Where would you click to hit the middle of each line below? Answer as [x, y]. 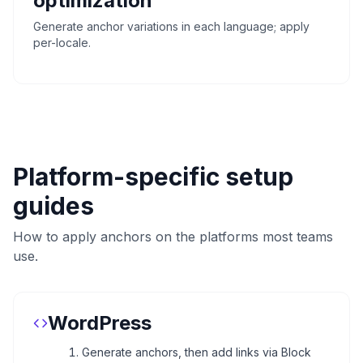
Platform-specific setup [153, 176]
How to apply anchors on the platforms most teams [173, 236]
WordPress [100, 322]
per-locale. [62, 42]
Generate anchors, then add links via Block [196, 352]
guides [53, 205]
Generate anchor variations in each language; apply [171, 26]
